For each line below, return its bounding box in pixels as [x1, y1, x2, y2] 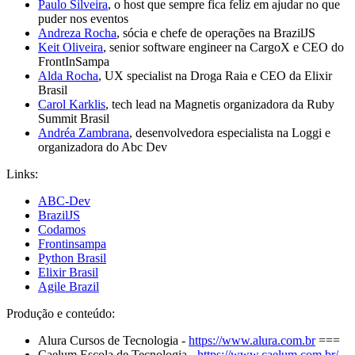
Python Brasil [38, 251, 106, 265]
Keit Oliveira [38, 40, 103, 55]
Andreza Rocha [38, 26, 116, 40]
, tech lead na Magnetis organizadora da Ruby [105, 97, 334, 112]
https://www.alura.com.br [189, 334, 315, 348]
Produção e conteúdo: [6, 307, 115, 321]
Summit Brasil [38, 112, 109, 126]
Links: [6, 167, 38, 181]
